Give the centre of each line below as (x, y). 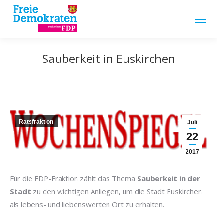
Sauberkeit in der (169, 178)
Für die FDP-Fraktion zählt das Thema (73, 178)
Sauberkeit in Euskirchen (108, 58)
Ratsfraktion (36, 122)
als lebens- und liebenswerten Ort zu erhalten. (87, 204)
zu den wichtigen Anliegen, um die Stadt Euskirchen (116, 191)
